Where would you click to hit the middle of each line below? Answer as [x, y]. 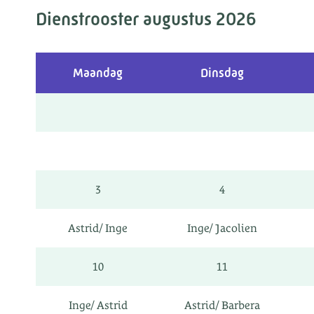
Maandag [98, 73]
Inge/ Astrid [98, 305]
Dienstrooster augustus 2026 [146, 19]
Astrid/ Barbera [222, 305]
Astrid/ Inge [98, 228]
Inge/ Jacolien [222, 228]
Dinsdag [222, 73]
